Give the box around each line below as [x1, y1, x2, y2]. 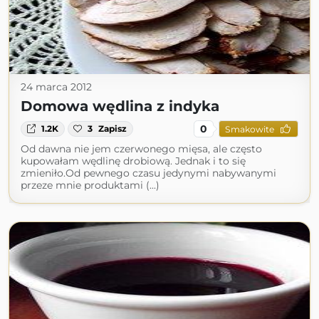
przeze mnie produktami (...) [21, 179, 159, 192]
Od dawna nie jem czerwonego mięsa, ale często [21, 142, 262, 155]
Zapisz [98, 123, 127, 134]
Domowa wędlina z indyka [21, 98, 219, 115]
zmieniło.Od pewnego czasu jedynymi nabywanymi [21, 167, 276, 179]
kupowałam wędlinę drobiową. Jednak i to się [21, 155, 246, 167]
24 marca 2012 [21, 80, 92, 93]
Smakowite [224, 123, 274, 135]
